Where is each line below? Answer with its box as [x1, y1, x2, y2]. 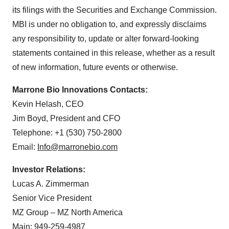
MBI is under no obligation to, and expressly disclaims [12, 20, 207, 29]
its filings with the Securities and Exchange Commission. [12, 6, 217, 15]
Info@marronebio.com [37, 143, 118, 152]
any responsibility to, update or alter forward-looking [12, 34, 199, 43]
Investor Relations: [12, 165, 85, 174]
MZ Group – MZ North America [12, 208, 123, 217]
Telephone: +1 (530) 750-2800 [12, 128, 122, 138]
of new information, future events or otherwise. [12, 63, 178, 72]
